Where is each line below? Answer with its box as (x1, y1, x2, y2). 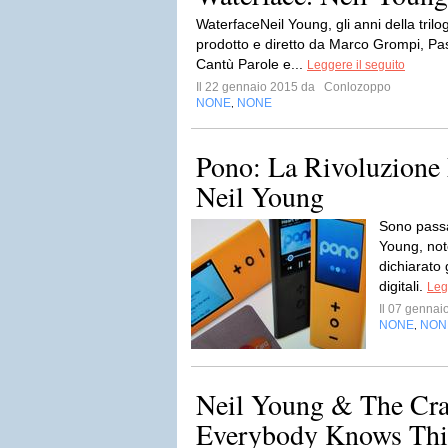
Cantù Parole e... (196, 56, 307, 72)
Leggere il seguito (307, 58, 405, 72)
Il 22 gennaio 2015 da (196, 80, 321, 94)
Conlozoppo (321, 80, 391, 94)
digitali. (379, 278, 427, 294)
